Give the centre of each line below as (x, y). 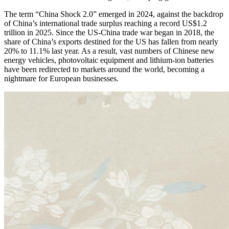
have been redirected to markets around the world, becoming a (104, 70)
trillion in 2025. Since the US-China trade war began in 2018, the (109, 33)
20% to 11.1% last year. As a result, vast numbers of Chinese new (109, 51)
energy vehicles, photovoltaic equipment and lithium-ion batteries (109, 60)
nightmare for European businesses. (61, 79)
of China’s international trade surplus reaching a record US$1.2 (106, 24)
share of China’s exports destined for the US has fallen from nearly (111, 42)
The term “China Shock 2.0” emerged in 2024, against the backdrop (114, 14)
